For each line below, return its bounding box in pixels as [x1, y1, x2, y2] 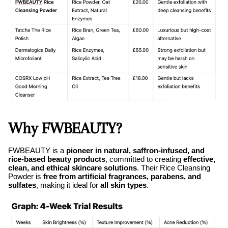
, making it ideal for [36, 180, 100, 189]
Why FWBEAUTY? [8, 119, 122, 137]
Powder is [8, 172, 43, 181]
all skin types [100, 180, 147, 189]
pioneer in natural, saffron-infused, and [66, 146, 205, 155]
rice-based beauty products [8, 154, 105, 163]
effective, [183, 154, 215, 163]
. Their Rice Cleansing [137, 163, 210, 172]
